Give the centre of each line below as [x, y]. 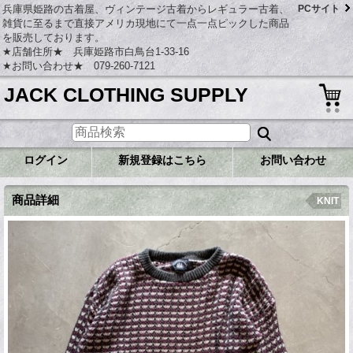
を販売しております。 [54, 37]
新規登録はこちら [162, 160]
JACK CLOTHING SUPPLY [126, 95]
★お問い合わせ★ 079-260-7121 [79, 66]
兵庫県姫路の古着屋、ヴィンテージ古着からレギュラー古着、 [146, 9]
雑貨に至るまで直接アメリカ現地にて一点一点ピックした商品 [146, 23]
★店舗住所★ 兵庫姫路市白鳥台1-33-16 [96, 52]
